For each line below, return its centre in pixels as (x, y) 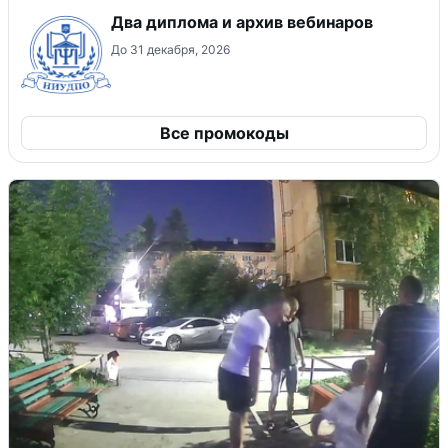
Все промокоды (224, 133)
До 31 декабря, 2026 (170, 49)
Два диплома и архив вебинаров (242, 22)
